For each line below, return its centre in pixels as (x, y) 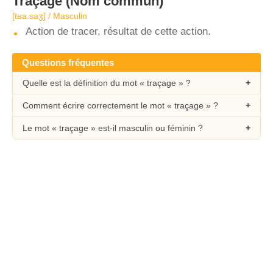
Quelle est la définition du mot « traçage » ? (107, 83)
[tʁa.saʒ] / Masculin (50, 16)
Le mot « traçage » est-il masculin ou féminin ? (113, 128)
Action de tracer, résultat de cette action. (118, 31)
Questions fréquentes (68, 62)
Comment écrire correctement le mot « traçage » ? (120, 105)
